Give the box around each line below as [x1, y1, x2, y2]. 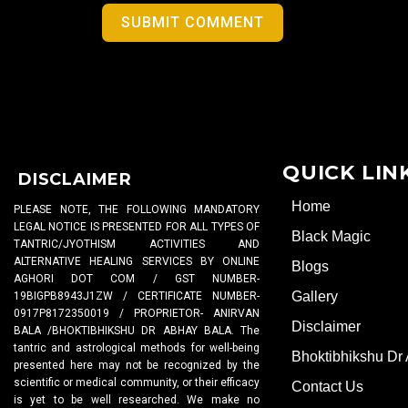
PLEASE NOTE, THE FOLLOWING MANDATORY [14, 203, 260, 217]
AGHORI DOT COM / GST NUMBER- [14, 272, 260, 286]
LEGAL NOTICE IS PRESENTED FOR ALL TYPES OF [14, 220, 260, 234]
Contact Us [291, 379, 363, 395]
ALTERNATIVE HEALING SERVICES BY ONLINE [14, 255, 260, 269]
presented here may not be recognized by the [14, 359, 260, 372]
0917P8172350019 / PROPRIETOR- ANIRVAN [14, 307, 260, 321]
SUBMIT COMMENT [121, 14, 264, 32]
